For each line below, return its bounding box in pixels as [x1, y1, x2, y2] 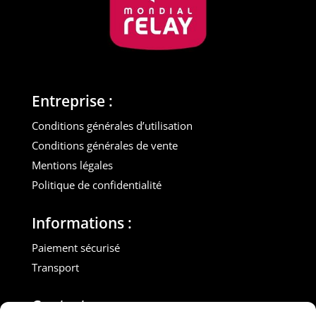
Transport [31, 260, 79, 275]
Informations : [31, 213, 132, 233]
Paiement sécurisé [31, 241, 120, 255]
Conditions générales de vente [31, 138, 178, 153]
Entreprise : [31, 91, 113, 111]
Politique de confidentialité [31, 178, 162, 193]
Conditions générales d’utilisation [31, 119, 193, 133]
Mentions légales [31, 158, 113, 173]
